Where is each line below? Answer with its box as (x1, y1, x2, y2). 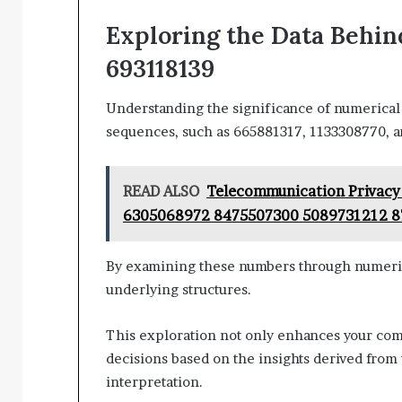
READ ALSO (123, 182, 199, 201)
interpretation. (106, 373, 203, 391)
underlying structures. (106, 281, 251, 299)
